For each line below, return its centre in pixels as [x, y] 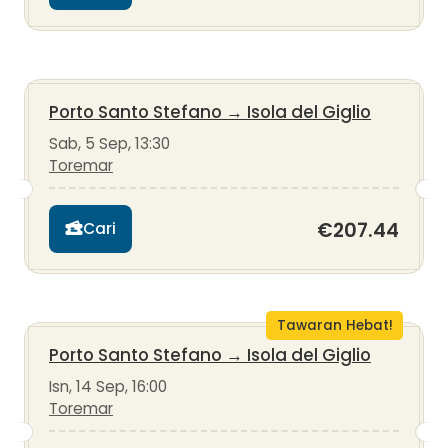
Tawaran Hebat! [334, 325]
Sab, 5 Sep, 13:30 [109, 143]
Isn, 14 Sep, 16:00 [108, 386]
